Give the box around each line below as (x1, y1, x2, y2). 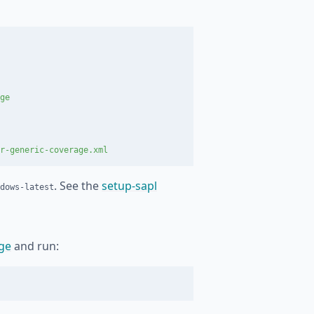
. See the (54, 178, 102, 193)
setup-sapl (102, 178, 157, 193)
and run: (11, 238, 59, 254)
